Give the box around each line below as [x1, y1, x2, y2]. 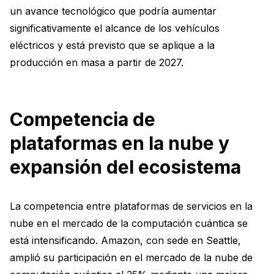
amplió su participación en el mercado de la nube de [10, 251, 253, 264]
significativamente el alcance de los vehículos [10, 21, 220, 34]
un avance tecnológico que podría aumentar [10, 4, 217, 17]
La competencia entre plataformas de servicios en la [10, 199, 253, 212]
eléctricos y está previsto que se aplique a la [10, 39, 215, 51]
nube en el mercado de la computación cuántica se [10, 217, 248, 229]
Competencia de [10, 108, 155, 130]
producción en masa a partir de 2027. [10, 56, 183, 68]
